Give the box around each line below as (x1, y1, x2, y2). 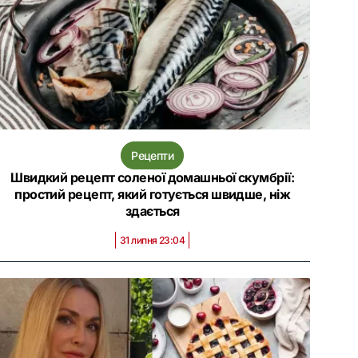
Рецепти (131, 149, 174, 162)
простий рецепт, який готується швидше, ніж (14, 186, 291, 202)
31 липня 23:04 (119, 234, 185, 246)
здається (125, 203, 180, 219)
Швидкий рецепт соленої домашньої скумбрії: (10, 169, 295, 185)
